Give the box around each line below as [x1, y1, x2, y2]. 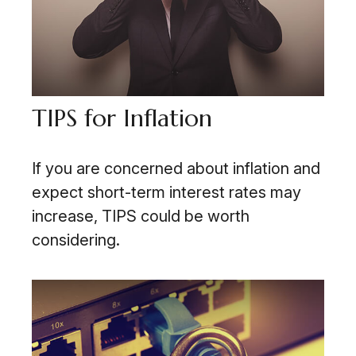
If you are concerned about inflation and [32, 158, 320, 178]
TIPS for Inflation [32, 103, 212, 133]
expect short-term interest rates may [32, 182, 301, 202]
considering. [32, 230, 120, 250]
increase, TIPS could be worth [32, 206, 250, 226]
